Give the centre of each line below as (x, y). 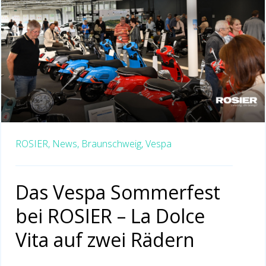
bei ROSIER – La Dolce (110, 216)
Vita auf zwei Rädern (105, 239)
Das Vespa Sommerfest (118, 192)
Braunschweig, (112, 143)
